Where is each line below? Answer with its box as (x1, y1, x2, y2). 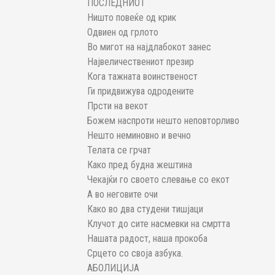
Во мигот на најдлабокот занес (87, 41, 211, 53)
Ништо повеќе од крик (87, 12, 176, 24)
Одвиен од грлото (87, 26, 158, 39)
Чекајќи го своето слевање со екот (87, 174, 230, 186)
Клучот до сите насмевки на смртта (87, 218, 230, 230)
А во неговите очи (87, 188, 158, 201)
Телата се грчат (87, 144, 151, 157)
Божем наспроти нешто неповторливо (87, 115, 239, 127)
